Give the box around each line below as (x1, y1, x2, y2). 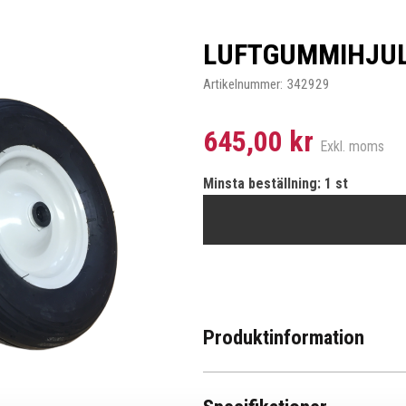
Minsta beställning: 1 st (203, 175, 348, 192)
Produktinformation (203, 324, 364, 350)
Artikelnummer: (203, 76, 283, 92)
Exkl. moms (320, 138, 384, 155)
